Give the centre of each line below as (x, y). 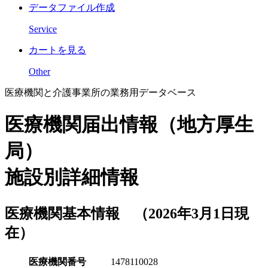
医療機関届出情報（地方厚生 (129, 125)
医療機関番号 (57, 261)
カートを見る (57, 50)
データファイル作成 (72, 7)
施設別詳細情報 (72, 177)
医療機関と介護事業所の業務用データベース (100, 92)
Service (43, 29)
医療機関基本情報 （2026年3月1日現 (127, 213)
